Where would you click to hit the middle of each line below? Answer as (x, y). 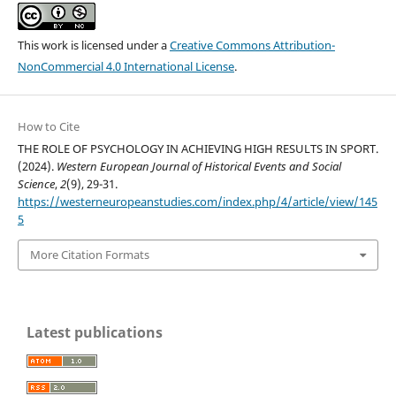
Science (36, 184)
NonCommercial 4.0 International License (126, 67)
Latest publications (95, 332)
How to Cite (48, 127)
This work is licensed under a (93, 46)
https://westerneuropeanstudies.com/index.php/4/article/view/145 (197, 202)
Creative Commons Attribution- (252, 46)
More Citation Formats (89, 255)
